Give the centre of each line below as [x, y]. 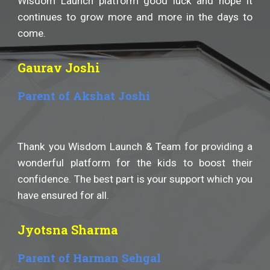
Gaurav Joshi [59, 67]
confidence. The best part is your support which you [135, 179]
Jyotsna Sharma [68, 230]
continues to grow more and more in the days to [135, 17]
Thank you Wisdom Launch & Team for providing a [135, 146]
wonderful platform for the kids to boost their [135, 163]
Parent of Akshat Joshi [84, 96]
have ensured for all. [64, 195]
